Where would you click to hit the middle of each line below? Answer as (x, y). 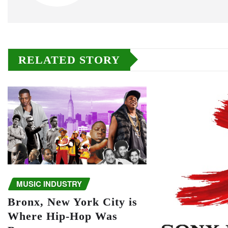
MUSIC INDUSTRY (49, 183)
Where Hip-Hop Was (63, 216)
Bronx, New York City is (73, 202)
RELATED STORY (69, 60)
